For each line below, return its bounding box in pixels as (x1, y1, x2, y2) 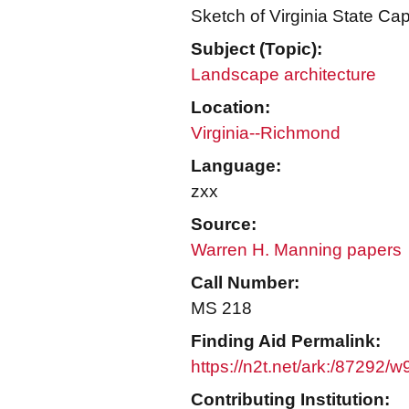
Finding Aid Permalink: (191, 331, 381, 351)
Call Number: (191, 273, 299, 292)
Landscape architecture (191, 65, 376, 84)
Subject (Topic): (191, 39, 322, 58)
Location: (191, 98, 270, 117)
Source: (191, 215, 257, 234)
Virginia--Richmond (191, 123, 341, 142)
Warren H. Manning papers (191, 240, 402, 259)
